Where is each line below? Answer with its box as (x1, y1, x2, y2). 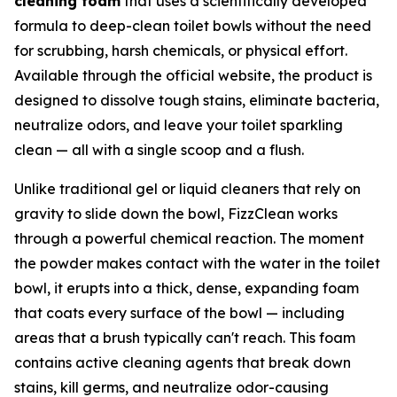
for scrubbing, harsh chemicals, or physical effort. (14, 41, 347, 59)
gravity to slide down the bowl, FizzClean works (14, 204, 338, 222)
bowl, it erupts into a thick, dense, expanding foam (14, 278, 359, 297)
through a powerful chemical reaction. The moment (14, 229, 364, 247)
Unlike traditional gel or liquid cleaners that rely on (14, 179, 361, 198)
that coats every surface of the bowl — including (14, 303, 345, 322)
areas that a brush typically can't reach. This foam (14, 328, 355, 346)
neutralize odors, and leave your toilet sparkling (14, 115, 343, 134)
